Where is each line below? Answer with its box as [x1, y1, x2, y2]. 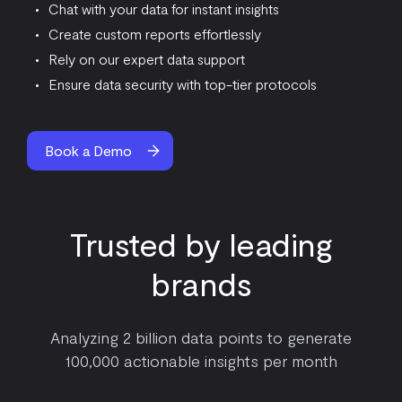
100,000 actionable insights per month [65, 351, 337, 371]
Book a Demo [45, 142, 132, 159]
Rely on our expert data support [48, 50, 245, 67]
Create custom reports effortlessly [48, 25, 261, 42]
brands [151, 264, 251, 302]
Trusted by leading [70, 224, 332, 263]
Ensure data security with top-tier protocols [48, 75, 317, 92]
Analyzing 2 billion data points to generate [50, 328, 352, 347]
